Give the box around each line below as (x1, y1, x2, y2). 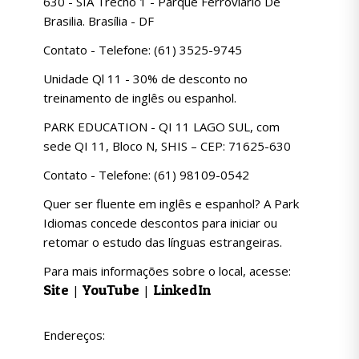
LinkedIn (153, 281, 211, 298)
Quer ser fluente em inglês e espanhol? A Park (43, 196, 299, 212)
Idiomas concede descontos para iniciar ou (43, 215, 277, 231)
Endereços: (43, 327, 105, 343)
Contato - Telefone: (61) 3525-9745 (43, 42, 242, 58)
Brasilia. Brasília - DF (43, 13, 154, 29)
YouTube (83, 281, 139, 298)
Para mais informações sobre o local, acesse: (43, 263, 291, 279)
